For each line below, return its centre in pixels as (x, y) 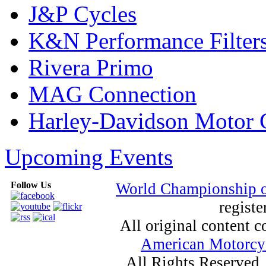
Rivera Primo (91, 67)
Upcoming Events (89, 157)
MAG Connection (113, 94)
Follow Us (31, 185)
